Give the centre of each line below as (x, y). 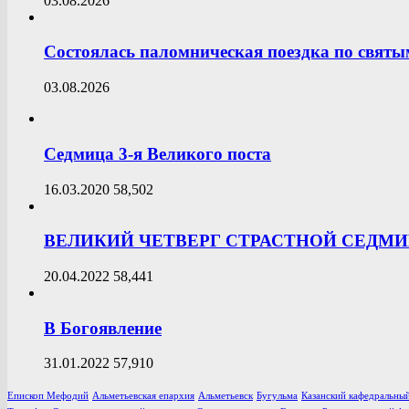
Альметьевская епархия (143, 396)
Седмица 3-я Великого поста (157, 153)
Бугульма (277, 396)
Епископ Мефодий (48, 396)
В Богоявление (103, 328)
